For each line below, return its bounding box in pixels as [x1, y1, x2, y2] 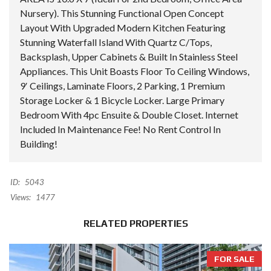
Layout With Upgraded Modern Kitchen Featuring [20, 22, 226, 34]
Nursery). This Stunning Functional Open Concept [20, 7, 224, 19]
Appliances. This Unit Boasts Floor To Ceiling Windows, [20, 65, 249, 77]
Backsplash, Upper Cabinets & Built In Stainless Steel [20, 51, 238, 63]
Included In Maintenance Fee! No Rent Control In [20, 123, 221, 135]
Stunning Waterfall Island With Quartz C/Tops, [20, 36, 212, 48]
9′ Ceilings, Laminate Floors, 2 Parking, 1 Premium [20, 80, 225, 92]
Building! [20, 138, 57, 150]
